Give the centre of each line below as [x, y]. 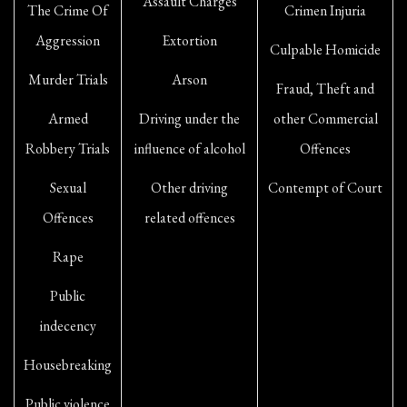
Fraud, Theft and [325, 89]
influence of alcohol [189, 149]
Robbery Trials [68, 149]
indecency [68, 326]
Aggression [68, 40]
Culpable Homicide [325, 50]
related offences [189, 218]
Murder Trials [68, 79]
